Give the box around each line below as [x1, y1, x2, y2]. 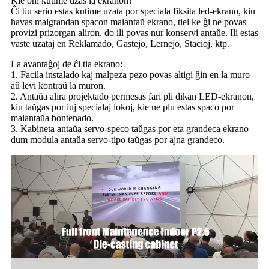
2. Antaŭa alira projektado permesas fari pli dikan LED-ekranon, [11, 91, 254, 101]
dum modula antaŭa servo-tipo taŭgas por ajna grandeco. [11, 134, 225, 145]
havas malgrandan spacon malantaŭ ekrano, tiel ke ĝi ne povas [11, 16, 246, 27]
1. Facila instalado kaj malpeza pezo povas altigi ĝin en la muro [11, 69, 250, 80]
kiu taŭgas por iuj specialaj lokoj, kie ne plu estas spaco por [11, 101, 234, 112]
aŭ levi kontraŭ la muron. [11, 80, 106, 91]
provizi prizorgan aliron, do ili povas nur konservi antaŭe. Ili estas [11, 27, 258, 38]
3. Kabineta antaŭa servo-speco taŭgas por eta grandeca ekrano [11, 123, 249, 134]
